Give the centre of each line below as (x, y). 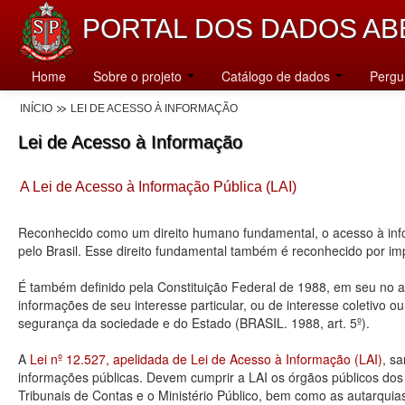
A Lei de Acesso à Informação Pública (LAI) (158, 187)
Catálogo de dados (278, 76)
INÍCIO (36, 108)
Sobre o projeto (139, 76)
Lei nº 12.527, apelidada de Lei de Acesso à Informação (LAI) (206, 359)
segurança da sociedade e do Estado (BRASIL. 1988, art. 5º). (194, 323)
